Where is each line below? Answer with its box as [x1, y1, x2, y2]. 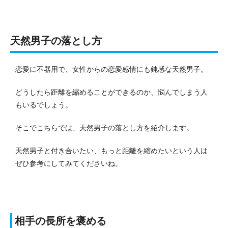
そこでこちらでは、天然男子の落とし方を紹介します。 [15, 123, 193, 132]
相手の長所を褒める [15, 215, 106, 226]
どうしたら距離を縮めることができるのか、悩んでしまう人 [15, 88, 208, 96]
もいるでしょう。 [15, 100, 72, 109]
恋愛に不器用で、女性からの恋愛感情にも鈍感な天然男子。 [15, 65, 208, 73]
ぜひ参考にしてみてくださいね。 [15, 159, 122, 167]
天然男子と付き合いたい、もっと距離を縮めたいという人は [15, 146, 208, 155]
